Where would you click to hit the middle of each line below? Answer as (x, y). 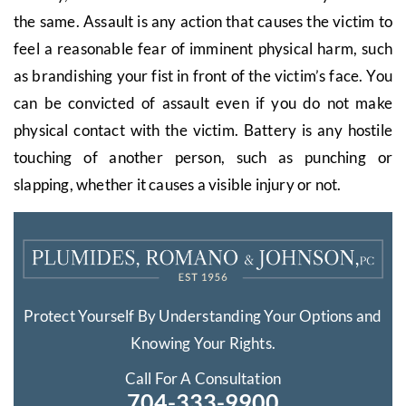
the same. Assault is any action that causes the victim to (203, 21)
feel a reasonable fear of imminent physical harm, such (203, 48)
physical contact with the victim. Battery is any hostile (203, 130)
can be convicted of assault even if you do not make (203, 103)
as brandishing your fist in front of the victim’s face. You (203, 76)
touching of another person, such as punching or (203, 157)
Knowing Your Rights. (203, 343)
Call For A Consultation (203, 378)
